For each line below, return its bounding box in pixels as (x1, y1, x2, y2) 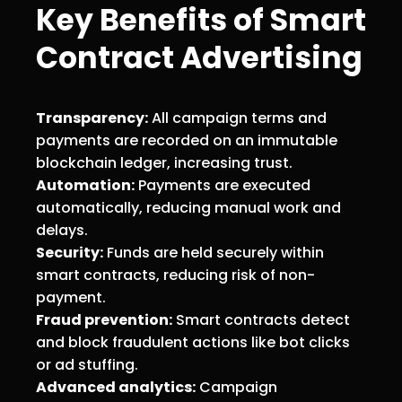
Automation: (36, 174, 135, 196)
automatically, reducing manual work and (36, 197, 341, 218)
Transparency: (36, 107, 148, 128)
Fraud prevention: (36, 309, 172, 330)
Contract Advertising (36, 36, 363, 79)
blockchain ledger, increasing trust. (36, 152, 293, 173)
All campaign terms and (148, 107, 327, 128)
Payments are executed (135, 174, 310, 196)
